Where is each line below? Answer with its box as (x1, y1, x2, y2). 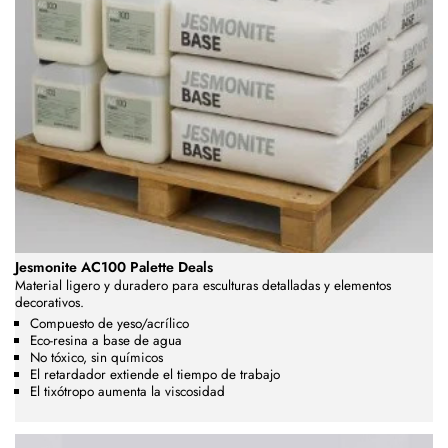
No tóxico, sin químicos (30, 347, 163, 367)
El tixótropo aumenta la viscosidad (30, 381, 225, 401)
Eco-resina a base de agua (30, 330, 182, 350)
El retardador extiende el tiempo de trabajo (30, 364, 280, 384)
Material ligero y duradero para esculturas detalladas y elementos (15, 276, 391, 295)
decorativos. (15, 293, 84, 312)
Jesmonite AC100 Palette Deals (15, 257, 213, 277)
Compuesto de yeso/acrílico (30, 313, 189, 333)
